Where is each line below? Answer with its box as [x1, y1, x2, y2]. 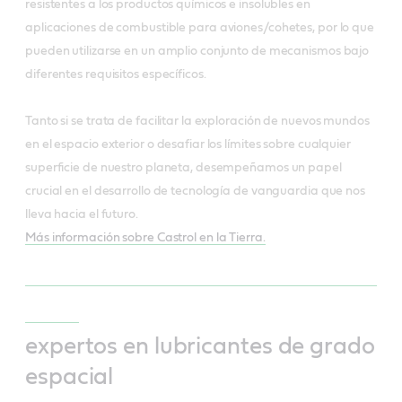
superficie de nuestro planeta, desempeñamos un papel [25, 161, 342, 174]
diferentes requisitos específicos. [25, 67, 206, 81]
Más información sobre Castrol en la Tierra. [25, 231, 266, 244]
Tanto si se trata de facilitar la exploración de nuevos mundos [25, 114, 370, 127]
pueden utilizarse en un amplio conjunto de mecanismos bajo [25, 44, 370, 57]
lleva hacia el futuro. [25, 207, 138, 221]
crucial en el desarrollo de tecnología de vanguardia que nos [25, 184, 365, 197]
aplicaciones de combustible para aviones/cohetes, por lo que [25, 21, 374, 34]
